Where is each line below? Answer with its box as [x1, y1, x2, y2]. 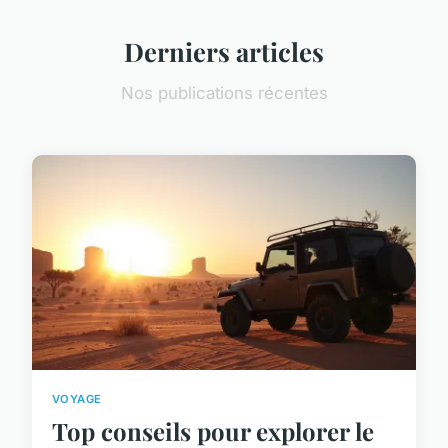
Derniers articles [124, 34, 324, 69]
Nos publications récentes [120, 83, 328, 104]
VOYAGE [52, 392, 102, 407]
